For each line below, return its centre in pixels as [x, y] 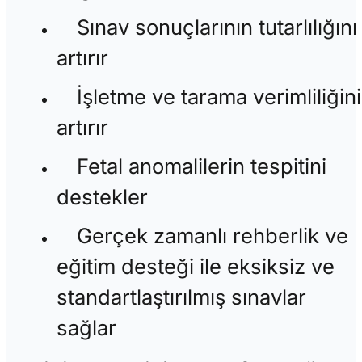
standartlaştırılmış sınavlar [181, 297]
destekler [102, 197]
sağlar [86, 328]
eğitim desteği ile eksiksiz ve [195, 267]
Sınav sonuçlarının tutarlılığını [217, 27]
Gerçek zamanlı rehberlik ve [213, 236]
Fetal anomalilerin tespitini [202, 166]
